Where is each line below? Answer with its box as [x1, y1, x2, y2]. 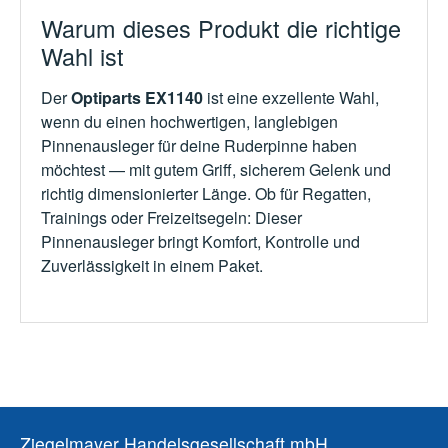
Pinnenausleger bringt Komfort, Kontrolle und [41, 230, 360, 254]
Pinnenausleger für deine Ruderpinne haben [41, 134, 357, 158]
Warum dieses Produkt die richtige [41, 11, 401, 46]
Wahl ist [41, 39, 124, 74]
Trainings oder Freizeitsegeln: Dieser [41, 206, 302, 230]
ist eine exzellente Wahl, [203, 86, 379, 110]
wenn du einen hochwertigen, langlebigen [41, 110, 338, 134]
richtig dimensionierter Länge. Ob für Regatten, [41, 182, 371, 206]
